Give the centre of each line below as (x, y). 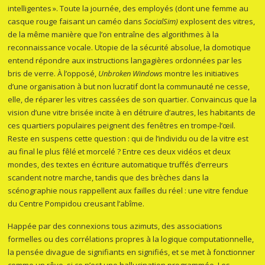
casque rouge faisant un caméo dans (76, 22)
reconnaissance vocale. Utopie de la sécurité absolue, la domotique (130, 48)
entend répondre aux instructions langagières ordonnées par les (125, 61)
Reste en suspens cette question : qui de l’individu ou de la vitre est (128, 139)
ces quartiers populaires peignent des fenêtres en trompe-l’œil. (122, 126)
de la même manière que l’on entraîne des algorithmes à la (114, 35)
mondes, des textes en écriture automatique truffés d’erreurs (118, 165)
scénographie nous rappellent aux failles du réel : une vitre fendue (128, 191)
